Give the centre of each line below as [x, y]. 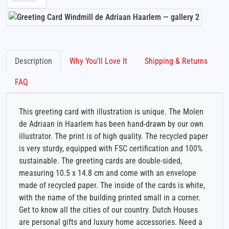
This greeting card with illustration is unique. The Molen [111, 111]
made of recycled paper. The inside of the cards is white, [112, 185]
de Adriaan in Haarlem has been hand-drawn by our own [111, 124]
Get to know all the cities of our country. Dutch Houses [108, 210]
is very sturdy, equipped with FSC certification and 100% [111, 148]
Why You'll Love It [98, 61]
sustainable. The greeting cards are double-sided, [100, 161]
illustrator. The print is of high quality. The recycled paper [113, 136]
